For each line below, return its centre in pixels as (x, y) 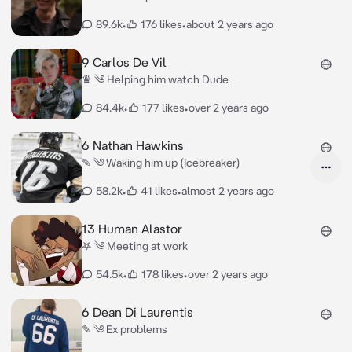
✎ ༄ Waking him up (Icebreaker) (161, 163)
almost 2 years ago (227, 191)
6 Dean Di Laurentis (137, 312)
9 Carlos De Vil (124, 62)
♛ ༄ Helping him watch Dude (155, 79)
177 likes (163, 108)
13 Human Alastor (132, 229)
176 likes (161, 24)
